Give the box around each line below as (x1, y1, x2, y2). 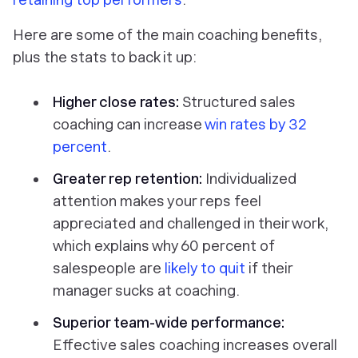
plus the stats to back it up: (13, 49, 197, 66)
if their (245, 260, 292, 277)
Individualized (205, 170, 296, 188)
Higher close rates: (53, 93, 182, 111)
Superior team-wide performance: (53, 314, 284, 332)
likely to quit (165, 260, 245, 277)
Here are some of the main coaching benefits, (13, 26, 322, 44)
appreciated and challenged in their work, (53, 215, 328, 233)
